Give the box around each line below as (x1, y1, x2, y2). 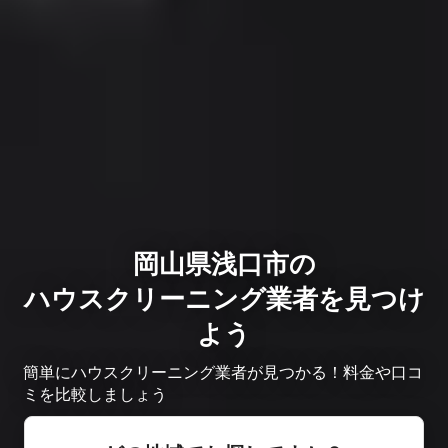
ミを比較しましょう (23, 383, 167, 404)
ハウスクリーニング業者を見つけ (23, 282, 425, 314)
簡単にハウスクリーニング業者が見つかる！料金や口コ (23, 361, 423, 382)
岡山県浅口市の (132, 247, 316, 279)
